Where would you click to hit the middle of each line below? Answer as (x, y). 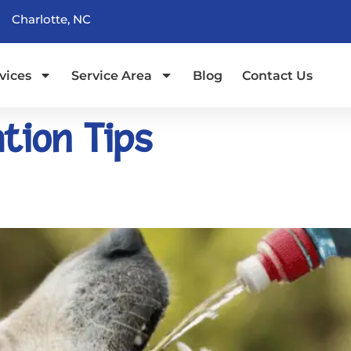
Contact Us (277, 75)
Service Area (112, 75)
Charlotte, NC (51, 19)
